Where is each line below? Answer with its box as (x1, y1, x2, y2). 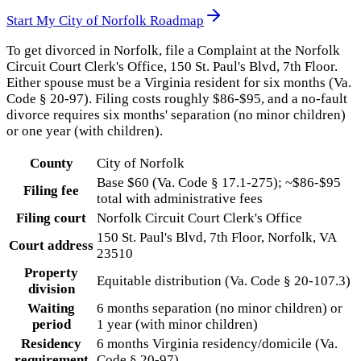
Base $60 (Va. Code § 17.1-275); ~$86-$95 (97, 175, 341, 191)
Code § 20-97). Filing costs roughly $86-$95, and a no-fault (6, 91, 347, 107)
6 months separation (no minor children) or (97, 301, 342, 317)
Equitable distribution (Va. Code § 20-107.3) (97, 273, 351, 289)
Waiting (27, 301, 75, 317)
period (31, 317, 71, 333)
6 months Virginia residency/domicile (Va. (97, 336, 338, 352)
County (29, 156, 73, 172)
